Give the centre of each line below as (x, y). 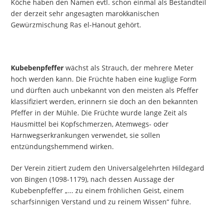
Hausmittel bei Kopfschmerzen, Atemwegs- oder (90, 124)
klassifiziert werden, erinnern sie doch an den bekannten (105, 101)
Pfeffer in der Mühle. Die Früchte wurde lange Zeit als (99, 112)
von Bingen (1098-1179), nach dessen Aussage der (93, 179)
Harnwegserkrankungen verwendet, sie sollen (86, 135)
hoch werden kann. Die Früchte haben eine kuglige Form (104, 79)
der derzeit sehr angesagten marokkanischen (85, 14)
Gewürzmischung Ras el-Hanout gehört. (76, 25)
